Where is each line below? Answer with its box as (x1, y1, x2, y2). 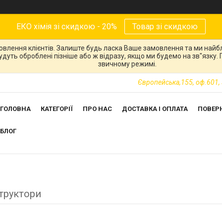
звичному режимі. (98, 60, 157, 68)
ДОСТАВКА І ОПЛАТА (122, 105, 188, 113)
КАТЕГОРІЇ (41, 105, 73, 113)
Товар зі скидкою (132, 22, 198, 31)
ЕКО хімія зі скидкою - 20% (16, 22, 117, 31)
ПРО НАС (83, 105, 112, 113)
